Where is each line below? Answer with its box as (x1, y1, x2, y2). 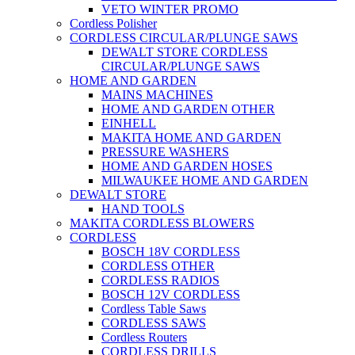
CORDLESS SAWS (101, 316, 206, 330)
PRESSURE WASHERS (101, 145, 229, 159)
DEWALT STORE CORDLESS (101, 45, 268, 59)
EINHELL (101, 116, 156, 131)
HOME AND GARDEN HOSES (101, 159, 273, 174)
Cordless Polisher (70, 17, 157, 31)
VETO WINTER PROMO (101, 2, 239, 17)
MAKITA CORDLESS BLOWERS (70, 216, 254, 231)
